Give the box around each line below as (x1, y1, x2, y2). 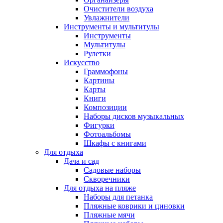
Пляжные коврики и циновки (84, 201, 185, 210)
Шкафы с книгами (84, 138, 146, 147)
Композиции (84, 103, 127, 111)
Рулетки (84, 49, 111, 58)
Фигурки (84, 120, 114, 129)
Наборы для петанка (84, 192, 153, 201)
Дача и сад (64, 156, 99, 165)
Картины (84, 76, 114, 85)
